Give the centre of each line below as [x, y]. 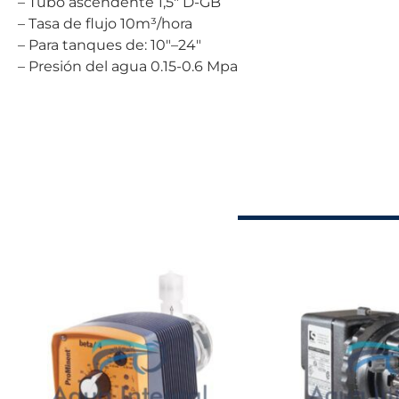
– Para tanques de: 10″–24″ [176, 45]
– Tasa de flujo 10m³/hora [156, 23]
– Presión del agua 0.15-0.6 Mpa [194, 66]
